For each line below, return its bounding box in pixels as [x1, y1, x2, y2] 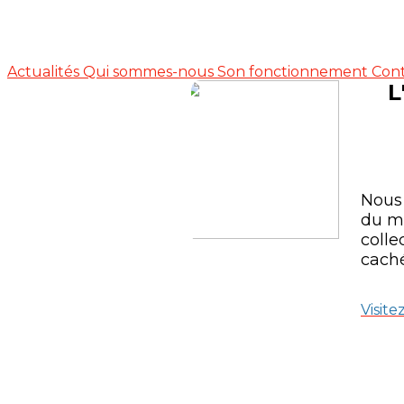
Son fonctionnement [217, 63, 372, 80]
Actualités [7, 63, 83, 80]
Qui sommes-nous [83, 63, 217, 80]
